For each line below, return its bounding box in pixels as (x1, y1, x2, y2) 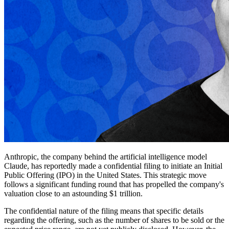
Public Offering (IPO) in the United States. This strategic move (4, 170, 207, 179)
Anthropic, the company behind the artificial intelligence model (4, 152, 207, 161)
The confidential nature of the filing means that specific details (4, 206, 203, 215)
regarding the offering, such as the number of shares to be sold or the (4, 215, 224, 224)
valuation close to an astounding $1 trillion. (4, 189, 143, 198)
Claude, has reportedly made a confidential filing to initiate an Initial (4, 161, 222, 170)
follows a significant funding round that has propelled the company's (4, 179, 224, 189)
